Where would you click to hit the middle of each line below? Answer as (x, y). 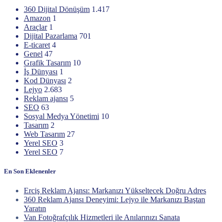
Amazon (37, 18)
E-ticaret (37, 45)
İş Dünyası (41, 71)
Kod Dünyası (45, 80)
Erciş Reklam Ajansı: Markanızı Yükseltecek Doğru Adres (115, 191)
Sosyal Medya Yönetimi (61, 116)
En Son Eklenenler (30, 171)
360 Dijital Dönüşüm (57, 9)
